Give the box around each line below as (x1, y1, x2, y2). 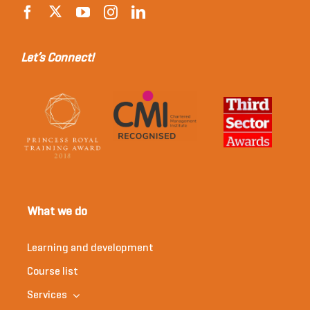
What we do (26, 206, 87, 219)
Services (26, 291, 67, 301)
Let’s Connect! (20, 53, 94, 65)
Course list (26, 267, 78, 277)
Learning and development (26, 244, 154, 254)
